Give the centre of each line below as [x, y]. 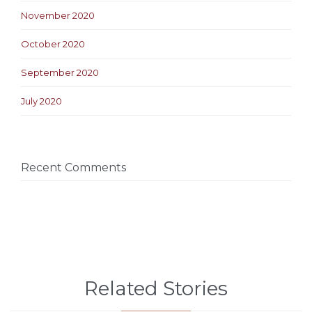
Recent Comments [73, 167]
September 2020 [60, 72]
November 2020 [58, 15]
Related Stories [156, 289]
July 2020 [41, 101]
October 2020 [53, 44]
